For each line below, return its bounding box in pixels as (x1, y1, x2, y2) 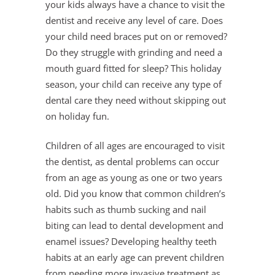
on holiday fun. (45, 110, 109, 122)
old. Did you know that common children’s (45, 187, 225, 199)
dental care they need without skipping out (45, 94, 226, 106)
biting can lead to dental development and (45, 219, 223, 231)
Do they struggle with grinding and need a (45, 46, 222, 58)
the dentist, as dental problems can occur (45, 155, 219, 168)
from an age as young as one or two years (45, 171, 222, 184)
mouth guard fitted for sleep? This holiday (45, 62, 222, 74)
